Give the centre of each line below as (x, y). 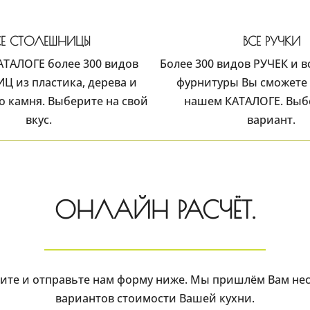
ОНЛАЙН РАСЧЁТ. (155, 210)
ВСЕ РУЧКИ (271, 42)
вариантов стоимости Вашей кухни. (155, 299)
